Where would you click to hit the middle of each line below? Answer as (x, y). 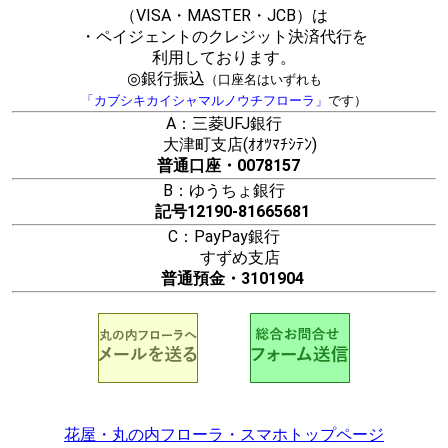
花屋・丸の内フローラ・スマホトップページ (224, 434)
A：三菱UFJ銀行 (224, 123)
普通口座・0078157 (228, 165)
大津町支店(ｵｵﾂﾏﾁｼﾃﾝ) (224, 144)
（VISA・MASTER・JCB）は (224, 15)
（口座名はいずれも (263, 79)
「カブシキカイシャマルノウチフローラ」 (204, 100)
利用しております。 (224, 57)
